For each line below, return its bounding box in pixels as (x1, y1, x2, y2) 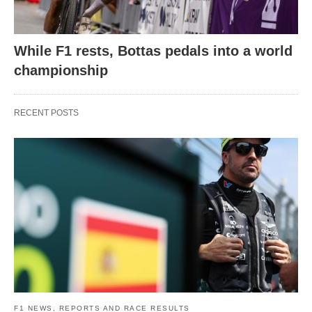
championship (14, 63, 108, 79)
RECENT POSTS (14, 108, 79, 118)
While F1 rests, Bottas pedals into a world (14, 43, 292, 59)
